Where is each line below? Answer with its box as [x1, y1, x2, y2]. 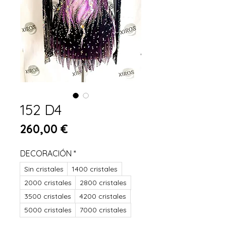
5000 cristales [24, 205, 72, 215]
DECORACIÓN [20, 148, 72, 159]
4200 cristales [79, 192, 126, 201]
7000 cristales [80, 205, 127, 215]
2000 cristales [24, 178, 72, 188]
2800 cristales [80, 178, 127, 188]
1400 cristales [72, 164, 118, 174]
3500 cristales [24, 192, 71, 201]
